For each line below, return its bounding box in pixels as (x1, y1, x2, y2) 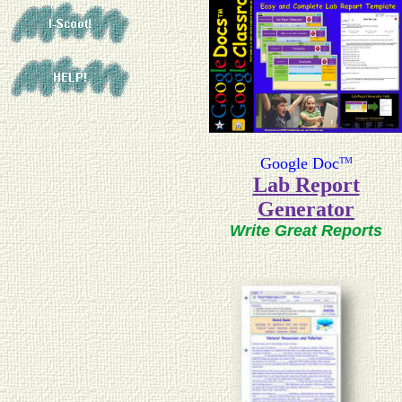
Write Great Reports (230, 222, 382, 240)
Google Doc (259, 154, 339, 173)
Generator (258, 197, 354, 222)
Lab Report (252, 173, 360, 197)
